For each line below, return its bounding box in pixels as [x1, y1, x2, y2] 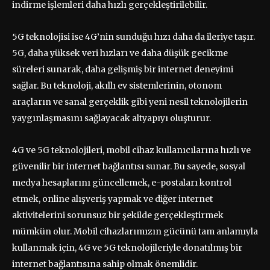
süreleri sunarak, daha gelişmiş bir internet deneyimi [12, 63, 233, 75]
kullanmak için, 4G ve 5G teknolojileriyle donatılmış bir [12, 242, 242, 253]
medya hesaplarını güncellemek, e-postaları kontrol [12, 177, 231, 188]
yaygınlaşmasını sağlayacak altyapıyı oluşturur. [12, 112, 211, 124]
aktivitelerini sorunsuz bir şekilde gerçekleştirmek [12, 209, 224, 221]
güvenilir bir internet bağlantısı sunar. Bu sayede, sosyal [12, 160, 245, 172]
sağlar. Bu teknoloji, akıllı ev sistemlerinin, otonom [12, 80, 222, 91]
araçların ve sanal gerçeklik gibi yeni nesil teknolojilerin [12, 96, 248, 107]
